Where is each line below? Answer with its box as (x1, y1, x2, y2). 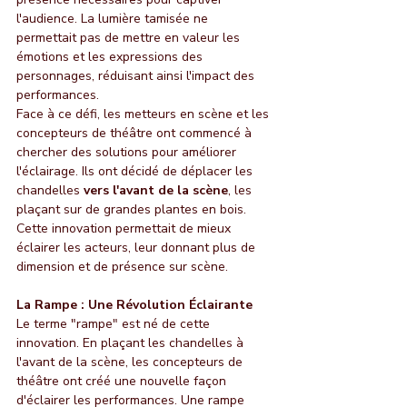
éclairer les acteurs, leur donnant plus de (16, 238, 259, 256)
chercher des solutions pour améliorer (16, 143, 240, 161)
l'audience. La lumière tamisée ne (16, 9, 212, 27)
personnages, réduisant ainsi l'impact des (16, 66, 258, 84)
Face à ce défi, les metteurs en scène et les (16, 104, 273, 123)
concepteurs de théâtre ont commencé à (16, 124, 255, 142)
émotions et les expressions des (16, 47, 206, 65)
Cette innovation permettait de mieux (16, 219, 234, 237)
